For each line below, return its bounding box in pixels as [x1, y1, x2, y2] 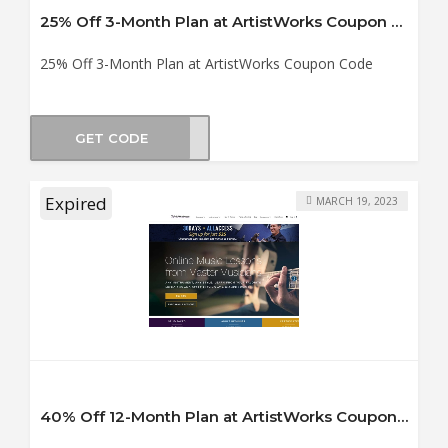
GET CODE [74, 129, 148, 146]
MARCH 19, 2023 [316, 193, 398, 208]
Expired [45, 192, 107, 216]
